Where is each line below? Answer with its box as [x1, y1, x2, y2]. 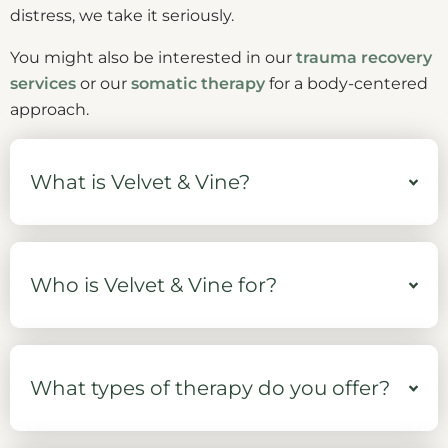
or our [76, 74, 131, 94]
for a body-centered [265, 74, 428, 94]
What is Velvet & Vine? [30, 170, 250, 195]
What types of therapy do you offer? [30, 376, 390, 401]
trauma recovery [296, 48, 432, 68]
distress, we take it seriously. [10, 6, 234, 26]
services [10, 74, 76, 94]
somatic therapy [131, 74, 265, 94]
